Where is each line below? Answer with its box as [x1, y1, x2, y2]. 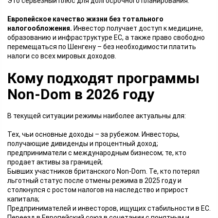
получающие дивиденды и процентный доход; [7, 140, 158, 147]
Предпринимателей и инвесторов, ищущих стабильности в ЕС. [7, 204, 211, 212]
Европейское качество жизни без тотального [7, 15, 163, 23]
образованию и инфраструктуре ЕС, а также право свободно [7, 34, 205, 41]
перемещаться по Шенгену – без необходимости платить [7, 43, 196, 51]
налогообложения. [7, 24, 73, 32]
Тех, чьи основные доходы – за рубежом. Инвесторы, [7, 130, 180, 138]
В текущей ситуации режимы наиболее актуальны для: [7, 112, 186, 120]
